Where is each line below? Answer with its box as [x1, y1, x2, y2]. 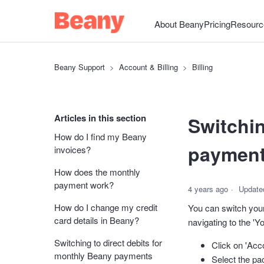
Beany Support [54, 61, 105, 72]
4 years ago [188, 183, 229, 194]
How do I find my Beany [54, 130, 147, 143]
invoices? [54, 143, 91, 156]
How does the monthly [54, 166, 140, 178]
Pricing [204, 18, 231, 30]
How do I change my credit [54, 201, 157, 213]
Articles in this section [54, 111, 146, 124]
